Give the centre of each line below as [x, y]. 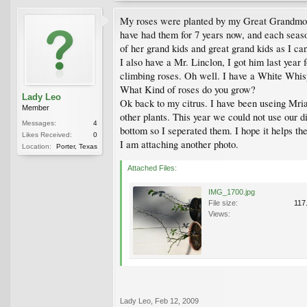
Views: [219, 213]
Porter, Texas [77, 146]
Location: [37, 146]
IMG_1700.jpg [232, 192]
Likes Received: [47, 134]
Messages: [39, 123]
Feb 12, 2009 [177, 300]
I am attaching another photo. [179, 144]
